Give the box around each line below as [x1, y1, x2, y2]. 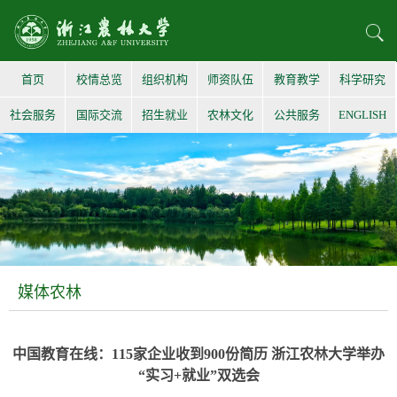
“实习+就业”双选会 [137, 368, 260, 383]
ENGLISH [338, 108, 386, 121]
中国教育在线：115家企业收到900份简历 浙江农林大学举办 [12, 346, 385, 362]
